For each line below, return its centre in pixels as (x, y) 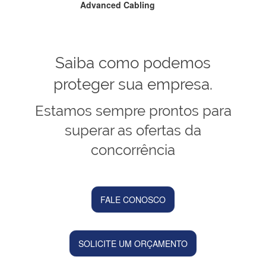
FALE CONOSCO (133, 200)
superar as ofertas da (133, 131)
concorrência (133, 150)
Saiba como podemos (133, 63)
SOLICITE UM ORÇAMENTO (133, 244)
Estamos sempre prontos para (133, 111)
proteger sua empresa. (133, 85)
